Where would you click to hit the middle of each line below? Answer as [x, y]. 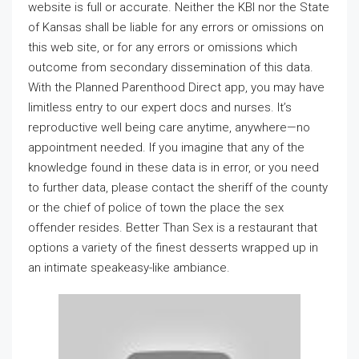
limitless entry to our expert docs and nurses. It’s [160, 107]
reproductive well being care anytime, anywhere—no [169, 127]
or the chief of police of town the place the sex [156, 208]
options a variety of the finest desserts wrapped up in [173, 248]
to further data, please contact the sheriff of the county [178, 188]
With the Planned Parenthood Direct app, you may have [176, 87]
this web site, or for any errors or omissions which [163, 47]
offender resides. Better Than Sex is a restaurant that [173, 228]
